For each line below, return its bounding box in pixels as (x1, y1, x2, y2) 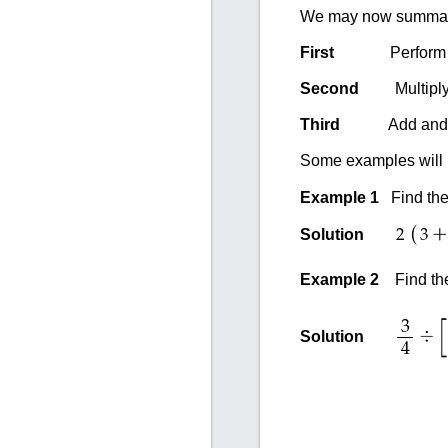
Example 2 (299, 271, 395, 289)
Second (299, 80, 359, 98)
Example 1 (299, 189, 391, 207)
